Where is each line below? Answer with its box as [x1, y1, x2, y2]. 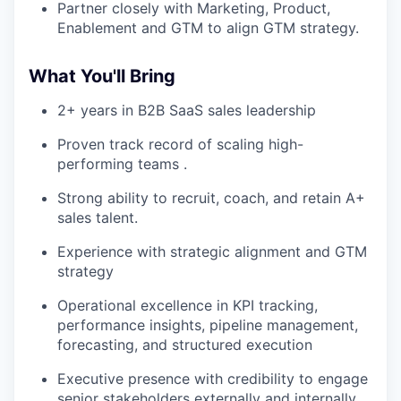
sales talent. [57, 208, 138, 226]
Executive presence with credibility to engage [57, 369, 368, 388]
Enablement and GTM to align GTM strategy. [57, 18, 359, 37]
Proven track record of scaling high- [57, 134, 303, 153]
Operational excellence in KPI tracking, [57, 295, 318, 314]
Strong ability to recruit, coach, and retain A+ [57, 188, 365, 207]
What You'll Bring [29, 64, 175, 87]
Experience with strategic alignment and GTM [57, 242, 367, 260]
